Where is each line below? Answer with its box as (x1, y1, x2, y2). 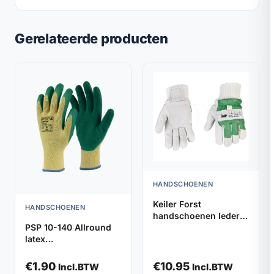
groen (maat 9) (153, 222, 215, 233)
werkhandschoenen (25, 245, 109, 256)
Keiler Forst (153, 199, 201, 210)
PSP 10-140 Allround (25, 221, 111, 232)
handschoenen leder (153, 210, 240, 221)
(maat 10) (25, 256, 64, 267)
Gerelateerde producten (15, 31, 168, 47)
